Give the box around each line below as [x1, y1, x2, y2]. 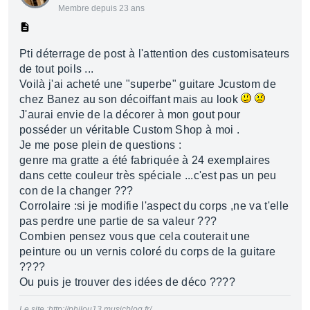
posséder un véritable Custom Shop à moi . [19, 124, 240, 136]
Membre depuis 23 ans [58, 3, 145, 13]
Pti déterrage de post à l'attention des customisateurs [19, 48, 290, 60]
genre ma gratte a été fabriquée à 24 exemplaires [19, 154, 271, 166]
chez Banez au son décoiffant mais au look [19, 93, 241, 105]
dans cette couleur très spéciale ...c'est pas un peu [19, 170, 277, 181]
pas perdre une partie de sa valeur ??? [19, 215, 217, 227]
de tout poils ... [19, 63, 94, 75]
